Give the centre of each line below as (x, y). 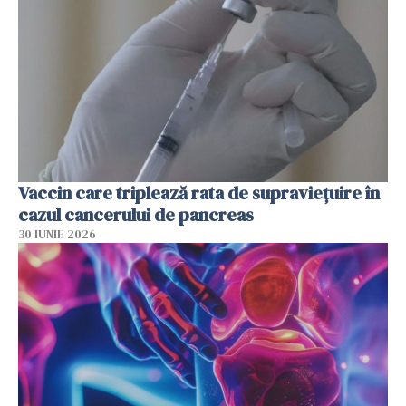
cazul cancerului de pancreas (136, 215)
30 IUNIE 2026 (57, 235)
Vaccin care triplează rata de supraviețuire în (199, 193)
